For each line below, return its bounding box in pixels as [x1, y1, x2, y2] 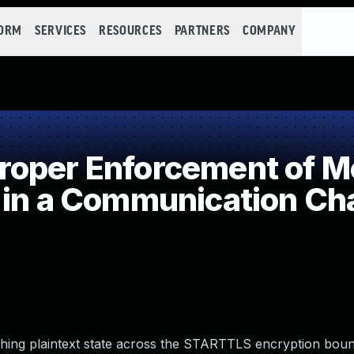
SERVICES [34, 24, 87, 38]
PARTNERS [174, 24, 230, 38]
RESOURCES [99, 24, 162, 38]
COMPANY [242, 24, 296, 38]
